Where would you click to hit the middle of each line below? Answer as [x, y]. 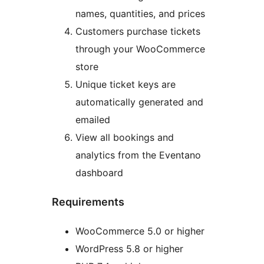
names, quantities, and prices [140, 14]
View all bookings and [125, 138]
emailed [93, 120]
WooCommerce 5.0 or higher [140, 231]
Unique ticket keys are [126, 85]
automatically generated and [139, 102]
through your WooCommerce [140, 49]
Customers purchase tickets [138, 32]
